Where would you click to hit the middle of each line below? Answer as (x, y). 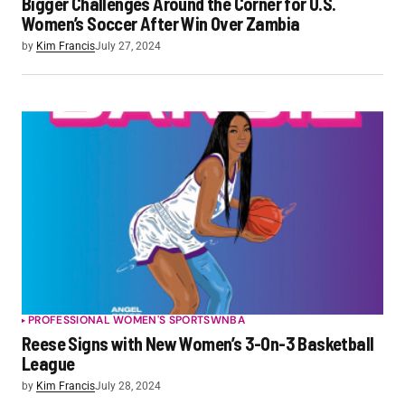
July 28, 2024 (128, 386)
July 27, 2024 (128, 46)
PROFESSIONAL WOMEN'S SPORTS (119, 320)
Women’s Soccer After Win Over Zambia (162, 24)
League (48, 364)
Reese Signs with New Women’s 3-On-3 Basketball (198, 344)
